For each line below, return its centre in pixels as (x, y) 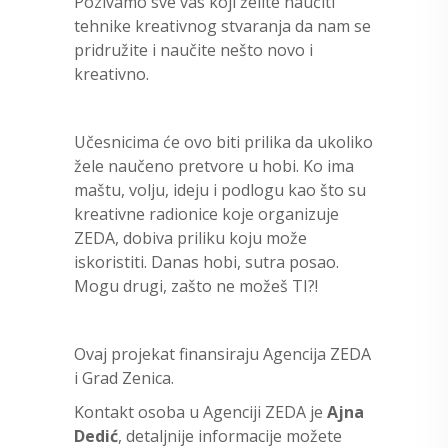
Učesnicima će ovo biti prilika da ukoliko (223, 141)
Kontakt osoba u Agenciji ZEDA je (200, 411)
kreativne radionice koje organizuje (206, 213)
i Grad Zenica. (124, 377)
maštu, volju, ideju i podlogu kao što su (220, 189)
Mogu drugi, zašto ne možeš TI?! (196, 285)
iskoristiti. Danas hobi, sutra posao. (206, 261)
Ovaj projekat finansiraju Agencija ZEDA (222, 353)
